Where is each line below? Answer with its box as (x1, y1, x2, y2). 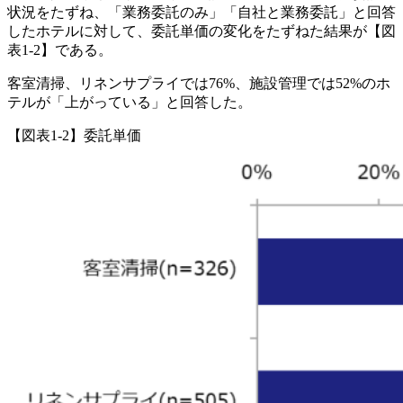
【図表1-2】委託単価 (7, 128, 141, 144)
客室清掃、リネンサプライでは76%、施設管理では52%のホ (7, 76, 390, 92)
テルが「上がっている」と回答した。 (7, 94, 252, 111)
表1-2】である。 (7, 42, 112, 58)
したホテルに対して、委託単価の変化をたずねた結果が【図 (7, 23, 396, 40)
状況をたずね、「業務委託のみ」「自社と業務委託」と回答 (7, 4, 396, 21)
